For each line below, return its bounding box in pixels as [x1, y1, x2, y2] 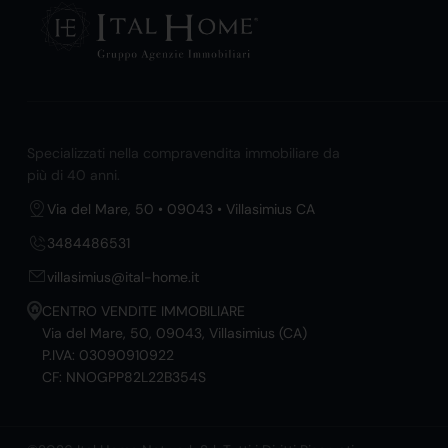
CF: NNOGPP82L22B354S [42, 368, 206, 387]
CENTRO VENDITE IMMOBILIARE [42, 302, 245, 321]
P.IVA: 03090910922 [42, 346, 174, 365]
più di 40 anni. [27, 166, 120, 185]
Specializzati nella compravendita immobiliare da [27, 144, 340, 163]
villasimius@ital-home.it [47, 268, 199, 287]
